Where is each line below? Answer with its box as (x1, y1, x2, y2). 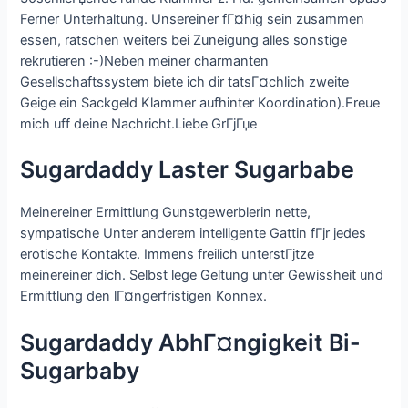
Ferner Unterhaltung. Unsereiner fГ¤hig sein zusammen (20, 11, 365, 28)
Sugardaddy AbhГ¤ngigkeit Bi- (20, 328, 362, 356)
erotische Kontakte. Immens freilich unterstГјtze (20, 246, 315, 263)
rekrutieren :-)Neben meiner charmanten (20, 53, 270, 70)
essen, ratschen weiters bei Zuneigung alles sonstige (20, 32, 348, 49)
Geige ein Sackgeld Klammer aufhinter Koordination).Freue (20, 95, 381, 112)
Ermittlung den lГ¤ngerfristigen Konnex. (20, 288, 268, 305)
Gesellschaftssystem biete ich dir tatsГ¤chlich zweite (20, 74, 350, 91)
